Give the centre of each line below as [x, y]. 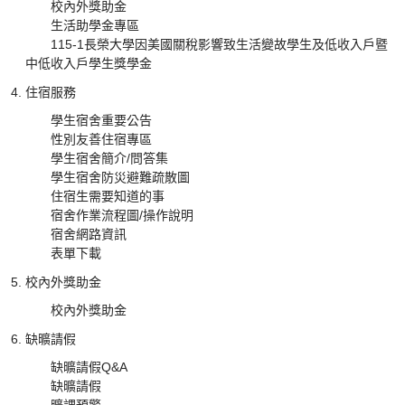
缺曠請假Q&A [89, 367]
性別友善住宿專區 [102, 139]
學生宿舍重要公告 [102, 120]
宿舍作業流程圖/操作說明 [122, 215]
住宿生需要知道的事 [108, 196]
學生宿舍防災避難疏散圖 [121, 177]
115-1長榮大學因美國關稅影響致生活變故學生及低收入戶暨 [220, 44]
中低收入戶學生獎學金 [89, 63]
